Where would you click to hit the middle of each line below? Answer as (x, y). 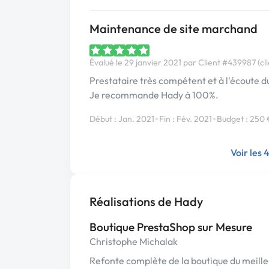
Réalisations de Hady (146, 201)
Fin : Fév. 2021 (186, 119)
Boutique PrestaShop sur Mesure (171, 227)
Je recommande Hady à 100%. (154, 95)
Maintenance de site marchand (174, 29)
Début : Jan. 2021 (122, 119)
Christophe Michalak (134, 241)
